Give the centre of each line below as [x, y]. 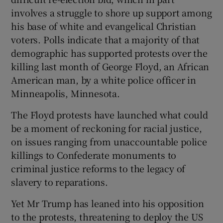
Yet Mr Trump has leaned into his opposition [108, 203]
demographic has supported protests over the [109, 53]
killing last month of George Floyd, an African [110, 66]
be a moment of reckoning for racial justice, [107, 128]
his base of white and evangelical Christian [104, 26]
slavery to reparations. [59, 181]
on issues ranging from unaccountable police [109, 141]
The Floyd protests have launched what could [110, 114]
